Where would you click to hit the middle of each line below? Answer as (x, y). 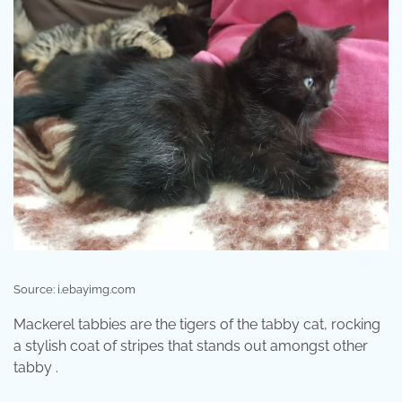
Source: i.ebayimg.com (74, 289)
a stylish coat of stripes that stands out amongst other (191, 345)
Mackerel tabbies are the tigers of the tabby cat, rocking (197, 324)
